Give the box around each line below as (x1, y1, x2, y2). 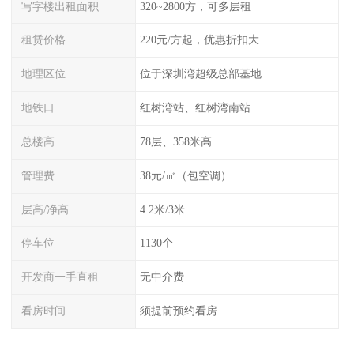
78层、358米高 (139, 134, 212, 148)
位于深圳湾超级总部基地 (139, 67, 262, 81)
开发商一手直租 (21, 270, 100, 284)
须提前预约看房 (139, 303, 217, 317)
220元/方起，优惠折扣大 (139, 33, 259, 47)
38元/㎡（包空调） (139, 168, 232, 182)
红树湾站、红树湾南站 (139, 101, 250, 115)
